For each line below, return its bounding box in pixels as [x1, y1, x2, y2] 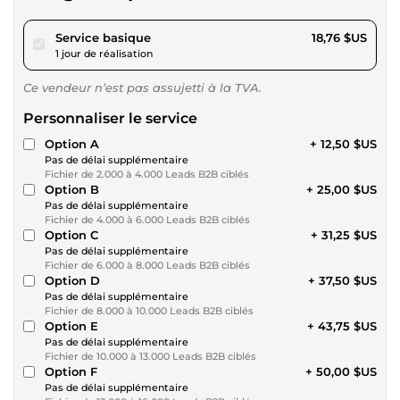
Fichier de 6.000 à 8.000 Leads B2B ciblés [45, 258, 250, 271]
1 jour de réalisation [55, 46, 153, 60]
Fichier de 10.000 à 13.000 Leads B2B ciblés [45, 349, 256, 362]
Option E [45, 318, 98, 333]
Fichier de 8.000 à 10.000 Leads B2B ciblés [45, 304, 254, 317]
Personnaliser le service [23, 109, 197, 127]
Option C [45, 227, 98, 242]
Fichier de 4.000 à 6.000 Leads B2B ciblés [45, 212, 250, 226]
